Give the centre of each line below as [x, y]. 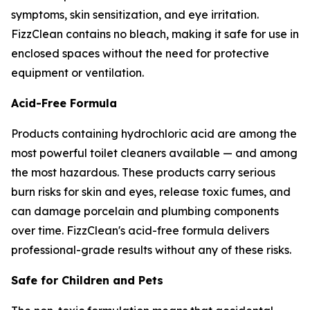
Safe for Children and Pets [87, 280]
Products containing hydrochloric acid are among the [154, 133]
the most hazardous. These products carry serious [143, 172]
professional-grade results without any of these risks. [151, 249]
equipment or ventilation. [77, 72]
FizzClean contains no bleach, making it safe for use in [155, 34]
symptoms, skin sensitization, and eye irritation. [135, 14]
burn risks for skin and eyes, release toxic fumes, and [151, 191]
